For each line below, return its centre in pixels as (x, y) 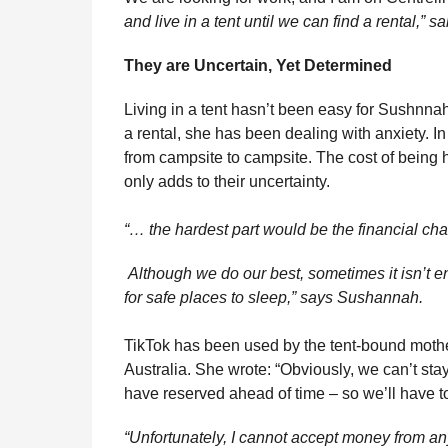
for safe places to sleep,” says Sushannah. (273, 298)
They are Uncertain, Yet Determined (258, 66)
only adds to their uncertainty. (227, 182)
